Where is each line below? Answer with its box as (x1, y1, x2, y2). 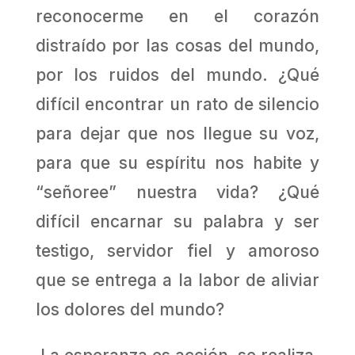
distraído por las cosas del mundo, (35, 36, 320, 56)
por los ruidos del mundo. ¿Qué (35, 65, 320, 86)
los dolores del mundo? (35, 300, 224, 320)
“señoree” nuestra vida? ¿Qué (35, 182, 320, 203)
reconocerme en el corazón (35, 6, 320, 27)
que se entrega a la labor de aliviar (35, 270, 320, 291)
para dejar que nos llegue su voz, (35, 124, 320, 144)
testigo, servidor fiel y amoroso (35, 241, 320, 261)
